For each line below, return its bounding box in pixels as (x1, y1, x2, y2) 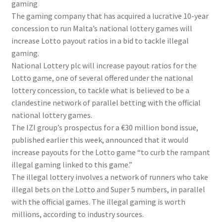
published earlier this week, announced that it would (11, 135, 188, 145)
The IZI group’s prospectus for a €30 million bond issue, (11, 122, 198, 133)
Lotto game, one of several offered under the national (11, 73, 193, 83)
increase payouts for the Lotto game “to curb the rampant (11, 147, 210, 158)
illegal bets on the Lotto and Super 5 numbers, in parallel (11, 184, 205, 195)
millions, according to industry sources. (11, 209, 144, 220)
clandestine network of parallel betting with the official (11, 98, 201, 108)
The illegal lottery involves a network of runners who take (11, 172, 208, 182)
